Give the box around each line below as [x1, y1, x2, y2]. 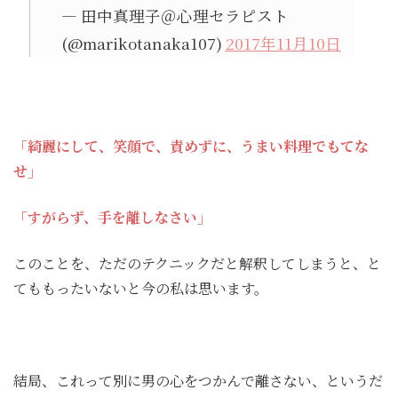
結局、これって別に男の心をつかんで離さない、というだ [13, 370, 383, 391]
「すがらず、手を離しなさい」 [13, 206, 211, 227]
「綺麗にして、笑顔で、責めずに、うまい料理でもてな [13, 135, 369, 156]
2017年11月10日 [225, 31, 341, 54]
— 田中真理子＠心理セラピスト [60, 4, 289, 27]
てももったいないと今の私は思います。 [13, 277, 268, 298]
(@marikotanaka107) [60, 31, 226, 54]
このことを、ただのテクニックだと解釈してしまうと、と [13, 252, 381, 274]
